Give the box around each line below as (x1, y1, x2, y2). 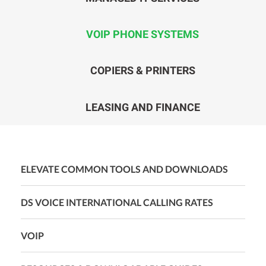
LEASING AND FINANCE (85, 100, 200, 113)
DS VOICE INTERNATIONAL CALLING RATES (21, 196, 213, 208)
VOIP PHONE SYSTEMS (86, 28, 199, 41)
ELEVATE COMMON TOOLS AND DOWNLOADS (21, 163, 228, 175)
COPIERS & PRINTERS (90, 64, 195, 77)
